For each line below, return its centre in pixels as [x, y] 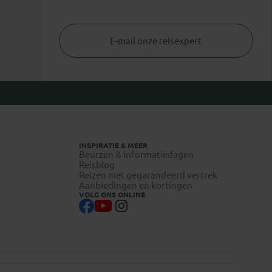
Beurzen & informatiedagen [136, 154]
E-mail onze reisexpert [156, 41]
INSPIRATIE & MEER [113, 145]
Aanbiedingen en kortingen [136, 185]
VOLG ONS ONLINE [112, 194]
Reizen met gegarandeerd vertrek [148, 175]
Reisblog [97, 165]
